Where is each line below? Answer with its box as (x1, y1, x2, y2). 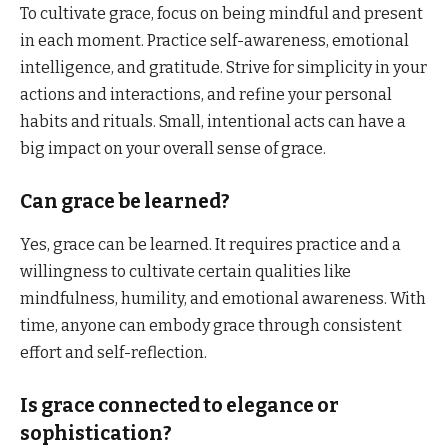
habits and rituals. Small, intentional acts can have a (20, 112, 406, 132)
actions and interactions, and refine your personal (20, 85, 392, 105)
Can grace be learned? (20, 190, 230, 214)
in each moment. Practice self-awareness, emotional (20, 31, 409, 51)
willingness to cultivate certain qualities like (20, 261, 351, 281)
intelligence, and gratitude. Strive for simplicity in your (20, 58, 427, 78)
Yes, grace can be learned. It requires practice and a (20, 234, 401, 254)
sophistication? (20, 421, 172, 445)
